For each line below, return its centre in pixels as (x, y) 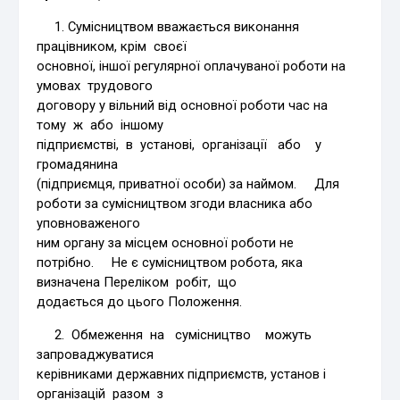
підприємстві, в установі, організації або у (185, 144)
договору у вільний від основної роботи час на (183, 105)
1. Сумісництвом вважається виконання (168, 26)
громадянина (78, 164)
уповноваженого (89, 223)
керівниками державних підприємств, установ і (182, 374)
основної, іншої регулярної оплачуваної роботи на (192, 66)
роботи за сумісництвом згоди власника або (177, 203)
